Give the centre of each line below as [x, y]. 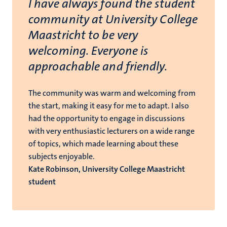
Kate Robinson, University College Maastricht [107, 169]
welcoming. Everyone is [88, 50]
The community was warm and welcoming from [112, 93]
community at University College [113, 19]
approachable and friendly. [98, 66]
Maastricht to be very [83, 35]
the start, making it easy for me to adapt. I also [109, 105]
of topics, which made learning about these [103, 143]
